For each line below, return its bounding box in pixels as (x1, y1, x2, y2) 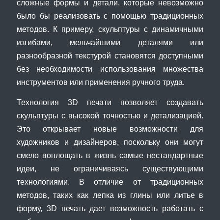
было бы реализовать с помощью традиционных (16, 11, 204, 21)
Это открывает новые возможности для (16, 124, 204, 134)
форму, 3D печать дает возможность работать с (16, 204, 204, 213)
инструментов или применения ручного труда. (16, 78, 185, 87)
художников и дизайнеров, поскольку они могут (16, 137, 204, 147)
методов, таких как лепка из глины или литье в (16, 191, 204, 200)
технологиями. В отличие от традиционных (16, 177, 204, 187)
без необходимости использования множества (16, 64, 204, 74)
